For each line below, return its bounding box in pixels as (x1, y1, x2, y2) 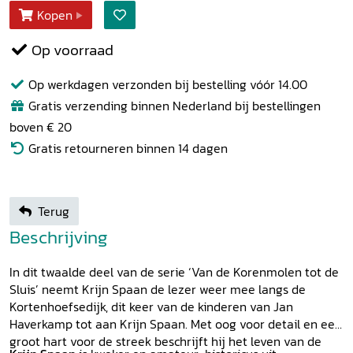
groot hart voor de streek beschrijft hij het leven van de (9, 331, 321, 351)
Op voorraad (28, 38, 113, 61)
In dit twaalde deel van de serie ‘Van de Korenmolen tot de (9, 262, 339, 281)
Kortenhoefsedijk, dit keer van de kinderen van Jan (9, 296, 293, 316)
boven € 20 (9, 117, 72, 136)
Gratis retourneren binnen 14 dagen (25, 138, 228, 158)
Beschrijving (9, 222, 108, 251)
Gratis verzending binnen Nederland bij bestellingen (25, 95, 321, 115)
